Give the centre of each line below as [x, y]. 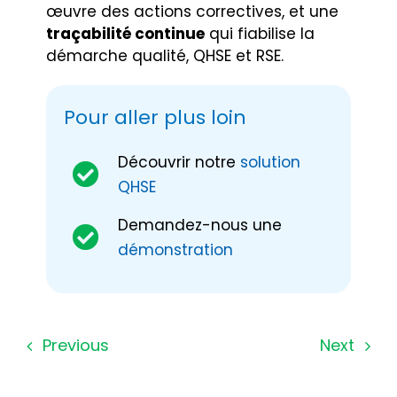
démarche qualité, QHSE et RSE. [165, 56]
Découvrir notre [179, 163]
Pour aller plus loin [156, 118]
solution [271, 163]
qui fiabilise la [260, 34]
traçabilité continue [126, 34]
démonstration [178, 249]
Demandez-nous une [200, 225]
